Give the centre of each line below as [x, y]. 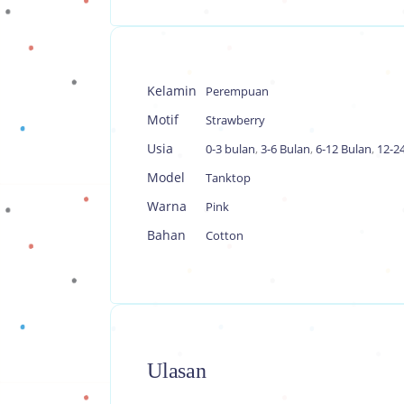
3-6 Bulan [285, 149]
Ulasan [177, 371]
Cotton [225, 235]
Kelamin [172, 91]
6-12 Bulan [344, 149]
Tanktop [228, 178]
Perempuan [237, 91]
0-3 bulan [230, 149]
